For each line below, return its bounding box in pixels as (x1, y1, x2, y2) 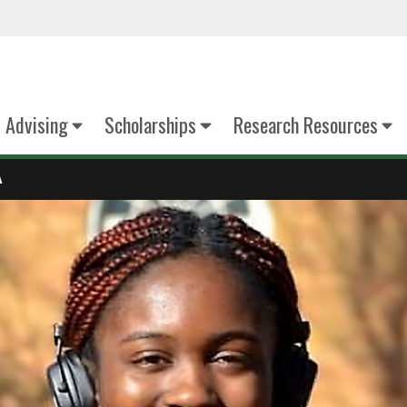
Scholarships (104, 110, 196, 139)
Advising (5, 110, 68, 139)
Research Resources (233, 110, 378, 139)
